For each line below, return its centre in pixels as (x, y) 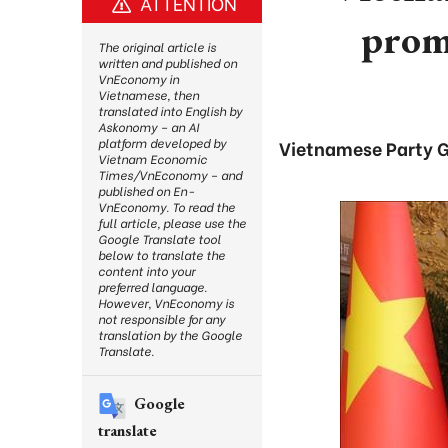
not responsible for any (161, 318)
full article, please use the (172, 222)
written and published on (167, 62)
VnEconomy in (138, 78)
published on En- (146, 190)
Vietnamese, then (148, 94)
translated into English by (170, 110)
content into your (146, 270)
